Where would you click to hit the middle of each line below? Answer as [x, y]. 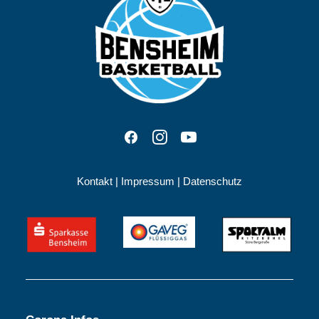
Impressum [148, 181]
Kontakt [95, 181]
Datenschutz [213, 181]
